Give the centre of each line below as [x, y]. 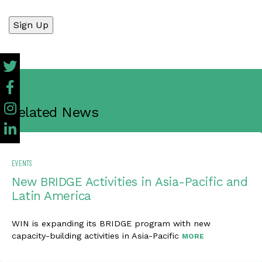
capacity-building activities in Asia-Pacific [97, 236]
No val [22, 23]
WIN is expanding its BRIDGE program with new [111, 223]
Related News [54, 112]
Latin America [51, 196]
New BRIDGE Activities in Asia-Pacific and [130, 182]
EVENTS [22, 163]
